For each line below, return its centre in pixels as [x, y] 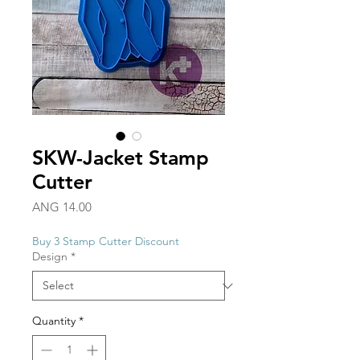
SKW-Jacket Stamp [121, 158]
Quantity [54, 321]
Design [50, 257]
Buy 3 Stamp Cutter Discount [106, 241]
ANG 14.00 [62, 207]
